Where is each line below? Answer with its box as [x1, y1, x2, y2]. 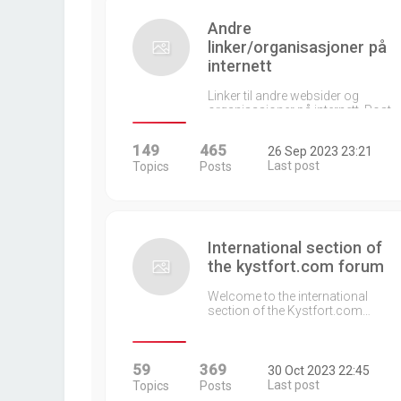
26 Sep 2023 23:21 [267, 144, 372, 158]
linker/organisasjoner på [208, 38, 387, 56]
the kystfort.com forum [208, 257, 384, 276]
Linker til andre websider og [208, 89, 359, 103]
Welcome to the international [208, 289, 368, 303]
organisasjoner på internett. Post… [208, 103, 399, 117]
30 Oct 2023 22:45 [267, 363, 370, 378]
